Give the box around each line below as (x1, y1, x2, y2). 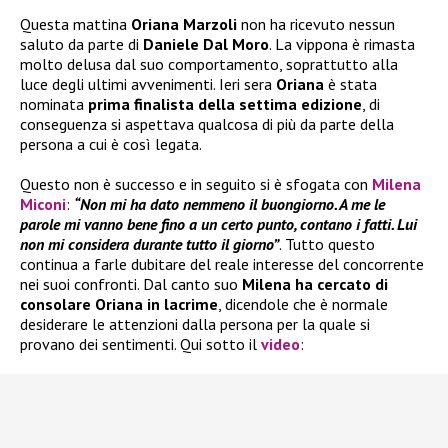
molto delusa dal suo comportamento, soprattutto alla (20, 54, 398, 75)
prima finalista (88, 94, 194, 115)
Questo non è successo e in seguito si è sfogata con (20, 174, 372, 195)
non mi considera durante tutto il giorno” (20, 234, 279, 255)
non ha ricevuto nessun (237, 14, 395, 35)
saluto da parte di (20, 34, 143, 55)
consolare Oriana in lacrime (20, 294, 218, 315)
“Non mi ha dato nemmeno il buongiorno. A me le (74, 194, 385, 215)
